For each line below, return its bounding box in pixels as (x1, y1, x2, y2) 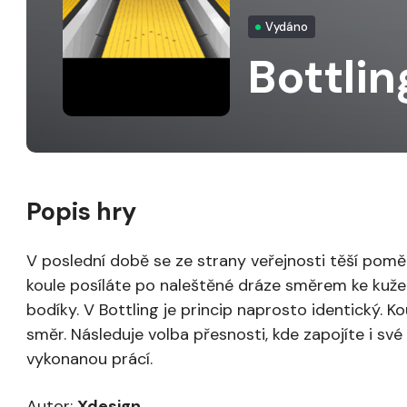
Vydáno (265, 19, 309, 35)
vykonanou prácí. (26, 348, 154, 370)
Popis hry (26, 195, 137, 227)
